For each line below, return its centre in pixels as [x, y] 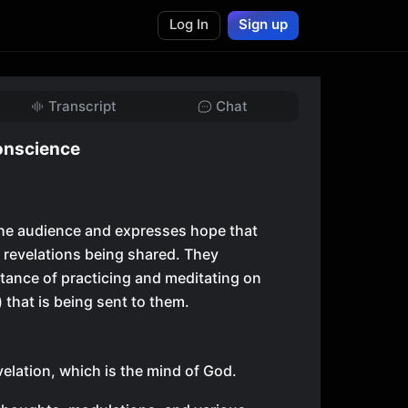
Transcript [82, 106]
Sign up [263, 24]
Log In [189, 24]
